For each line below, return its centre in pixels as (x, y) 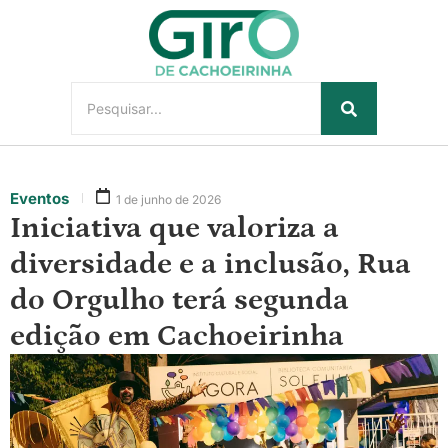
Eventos (39, 199)
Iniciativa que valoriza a (174, 228)
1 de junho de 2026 (168, 200)
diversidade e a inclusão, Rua (210, 264)
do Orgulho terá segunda (179, 300)
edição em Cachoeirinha (177, 336)
